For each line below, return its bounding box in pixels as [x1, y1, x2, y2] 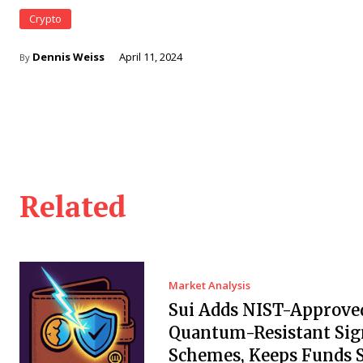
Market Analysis [168, 277, 250, 293]
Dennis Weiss [32, 49, 105, 64]
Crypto [29, 11, 62, 26]
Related [19, 186, 126, 225]
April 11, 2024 [119, 49, 182, 64]
